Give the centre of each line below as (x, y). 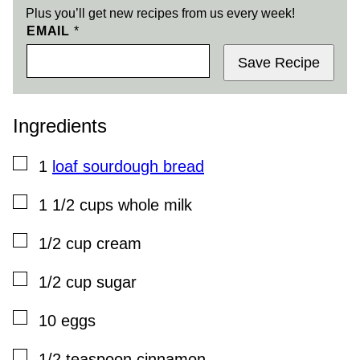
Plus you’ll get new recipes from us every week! (160, 13)
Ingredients (60, 125)
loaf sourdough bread (128, 166)
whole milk (155, 205)
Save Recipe (279, 62)
